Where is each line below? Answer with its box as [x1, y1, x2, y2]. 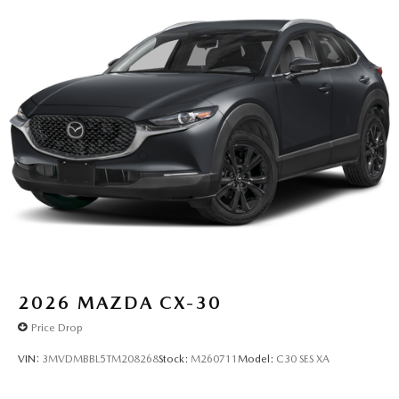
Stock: [159, 352, 191, 365]
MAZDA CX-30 [77, 292, 222, 314]
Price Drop [31, 321, 83, 334]
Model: [238, 352, 276, 365]
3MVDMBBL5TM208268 [42, 352, 159, 365]
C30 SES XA [276, 352, 330, 365]
